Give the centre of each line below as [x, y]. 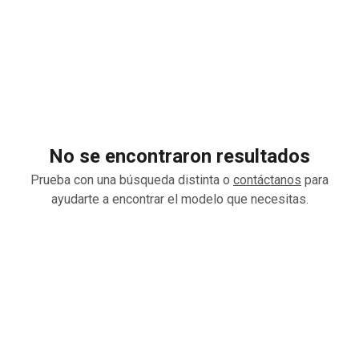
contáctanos [267, 180]
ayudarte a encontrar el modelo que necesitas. [179, 199]
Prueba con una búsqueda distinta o [132, 180]
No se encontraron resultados [179, 156]
